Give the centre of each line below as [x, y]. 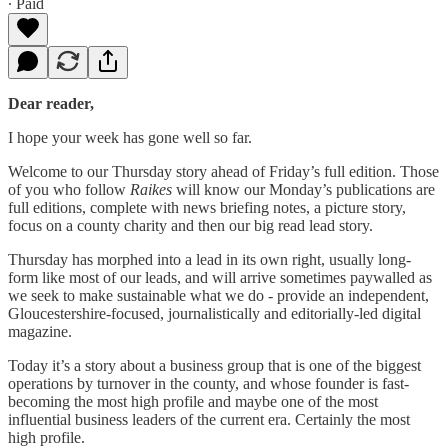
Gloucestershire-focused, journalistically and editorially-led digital [214, 313]
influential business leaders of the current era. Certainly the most [209, 419]
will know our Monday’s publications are [303, 189]
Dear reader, [51, 103]
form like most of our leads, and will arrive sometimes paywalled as [220, 277]
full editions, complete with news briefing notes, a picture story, [207, 207]
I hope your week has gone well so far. [130, 137]
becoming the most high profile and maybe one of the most [193, 401]
